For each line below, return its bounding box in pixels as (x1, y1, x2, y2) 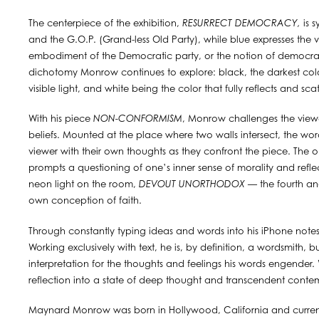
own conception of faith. (28, 197, 142, 206)
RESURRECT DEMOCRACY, (182, 19, 300, 28)
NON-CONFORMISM (93, 115, 182, 124)
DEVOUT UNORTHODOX (139, 180, 245, 189)
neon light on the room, (28, 180, 139, 189)
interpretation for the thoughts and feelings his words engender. (28, 259, 315, 269)
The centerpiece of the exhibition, (28, 19, 182, 28)
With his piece (28, 115, 93, 124)
